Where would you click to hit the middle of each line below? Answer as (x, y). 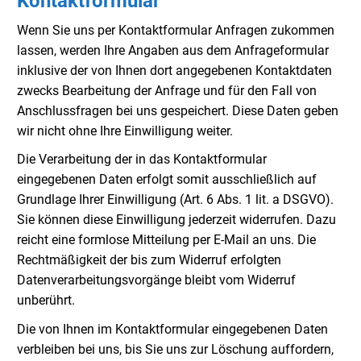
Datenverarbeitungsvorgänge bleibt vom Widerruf (156, 280)
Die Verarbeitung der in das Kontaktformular (142, 160)
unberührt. (46, 301)
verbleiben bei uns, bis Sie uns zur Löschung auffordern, (175, 349)
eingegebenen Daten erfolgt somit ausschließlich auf (167, 180)
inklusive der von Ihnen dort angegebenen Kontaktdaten (174, 70)
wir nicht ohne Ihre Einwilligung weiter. (125, 131)
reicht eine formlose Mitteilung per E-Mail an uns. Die (166, 240)
